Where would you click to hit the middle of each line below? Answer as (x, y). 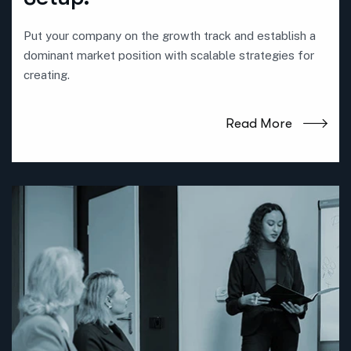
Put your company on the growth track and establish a (170, 36)
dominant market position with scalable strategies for (169, 56)
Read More (259, 124)
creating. (47, 75)
